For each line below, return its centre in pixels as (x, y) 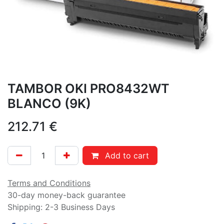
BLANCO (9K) (49, 103)
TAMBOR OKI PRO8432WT (88, 88)
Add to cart (126, 155)
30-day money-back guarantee (66, 195)
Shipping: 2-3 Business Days (61, 207)
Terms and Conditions (49, 183)
